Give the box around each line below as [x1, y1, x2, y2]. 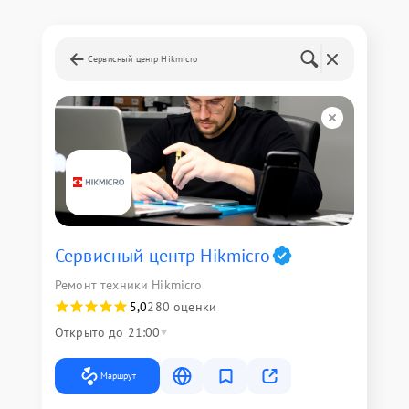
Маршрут [100, 369, 136, 382]
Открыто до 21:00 [55, 323, 161, 341]
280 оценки [147, 298, 216, 315]
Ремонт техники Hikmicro [55, 276, 203, 293]
